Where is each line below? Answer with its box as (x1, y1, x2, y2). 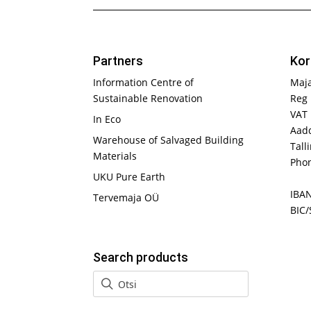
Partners (93, 53, 144, 69)
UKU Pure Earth (93, 170, 166, 184)
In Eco (93, 112, 121, 126)
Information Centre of (93, 76, 194, 90)
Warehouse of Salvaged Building (93, 133, 244, 147)
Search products (93, 250, 189, 265)
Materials (93, 149, 137, 163)
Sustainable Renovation (93, 92, 203, 106)
